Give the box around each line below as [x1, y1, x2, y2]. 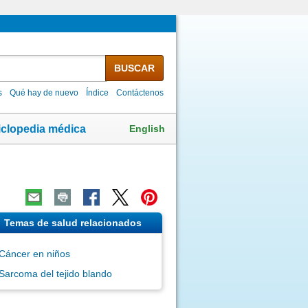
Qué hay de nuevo [10, 87, 79, 98]
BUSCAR [113, 62, 155, 74]
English [129, 122, 165, 134]
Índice [86, 87, 109, 98]
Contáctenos [116, 87, 164, 98]
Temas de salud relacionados [3, 217, 142, 228]
